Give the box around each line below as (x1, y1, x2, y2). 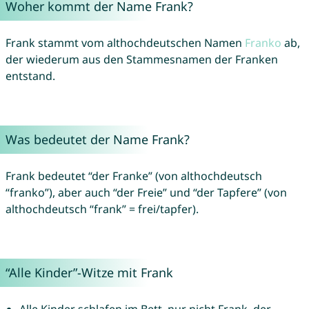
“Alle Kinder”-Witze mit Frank (5, 264, 173, 281)
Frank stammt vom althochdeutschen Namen (5, 35, 245, 51)
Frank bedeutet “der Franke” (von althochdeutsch (5, 168, 262, 184)
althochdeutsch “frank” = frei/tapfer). (5, 201, 199, 217)
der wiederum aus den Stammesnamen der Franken (5, 52, 278, 68)
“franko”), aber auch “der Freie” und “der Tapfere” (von (5, 185, 287, 201)
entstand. (5, 68, 55, 84)
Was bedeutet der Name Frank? (5, 131, 190, 148)
